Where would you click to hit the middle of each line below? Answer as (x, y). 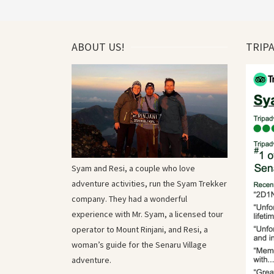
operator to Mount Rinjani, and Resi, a (140, 229)
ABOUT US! (98, 46)
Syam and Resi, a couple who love (133, 168)
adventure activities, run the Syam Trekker (149, 183)
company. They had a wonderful (129, 198)
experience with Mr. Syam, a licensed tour (147, 214)
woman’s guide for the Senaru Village (139, 244)
